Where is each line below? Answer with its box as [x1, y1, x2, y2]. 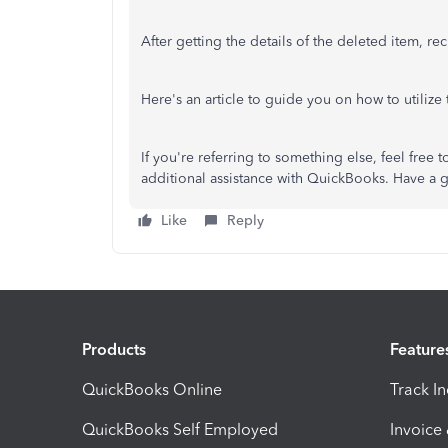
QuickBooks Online [82, 380, 222, 400]
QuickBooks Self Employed [82, 420, 278, 440]
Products [82, 340, 146, 360]
